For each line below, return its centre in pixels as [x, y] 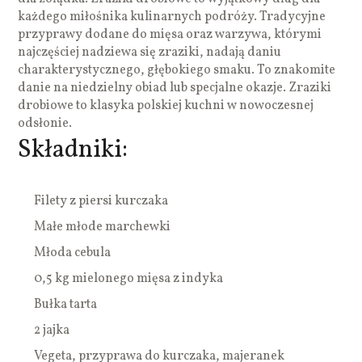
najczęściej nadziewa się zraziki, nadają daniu [150, 52]
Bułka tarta [66, 304]
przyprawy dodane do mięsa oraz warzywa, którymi [170, 34]
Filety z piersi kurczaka [101, 201]
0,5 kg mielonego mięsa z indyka [129, 278]
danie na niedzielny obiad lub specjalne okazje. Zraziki [175, 88]
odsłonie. [45, 123]
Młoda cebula [73, 253]
